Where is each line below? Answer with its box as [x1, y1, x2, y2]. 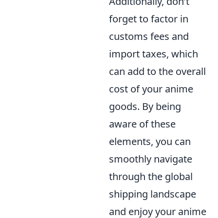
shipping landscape [109, 187, 196, 200]
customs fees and [109, 30, 189, 43]
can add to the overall [109, 65, 206, 78]
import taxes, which [109, 47, 198, 60]
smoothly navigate [109, 152, 192, 165]
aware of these [109, 117, 176, 130]
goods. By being [109, 100, 181, 113]
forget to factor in [109, 12, 188, 25]
